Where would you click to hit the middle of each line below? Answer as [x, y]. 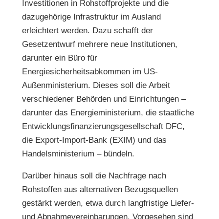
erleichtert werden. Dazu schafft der [87, 31]
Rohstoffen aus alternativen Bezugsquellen [100, 189]
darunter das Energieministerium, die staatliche [108, 113]
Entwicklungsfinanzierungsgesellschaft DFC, [103, 126]
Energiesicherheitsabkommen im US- [90, 72]
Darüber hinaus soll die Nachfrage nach [94, 176]
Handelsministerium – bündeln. [78, 154]
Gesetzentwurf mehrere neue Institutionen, [99, 44]
